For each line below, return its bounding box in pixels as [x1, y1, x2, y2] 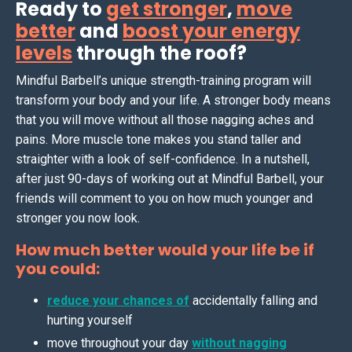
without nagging [192, 335, 287, 350]
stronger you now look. [16, 211, 143, 226]
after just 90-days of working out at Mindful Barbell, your [16, 171, 324, 187]
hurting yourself [47, 313, 133, 328]
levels [16, 40, 72, 67]
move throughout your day [47, 335, 192, 350]
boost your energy [123, 18, 300, 45]
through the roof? [72, 40, 251, 67]
